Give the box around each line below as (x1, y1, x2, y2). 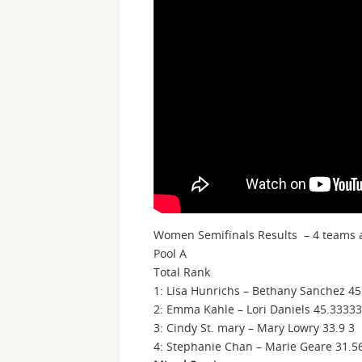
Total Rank (154, 263, 210, 280)
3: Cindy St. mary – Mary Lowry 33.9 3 (154, 319, 355, 335)
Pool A (154, 245, 187, 261)
